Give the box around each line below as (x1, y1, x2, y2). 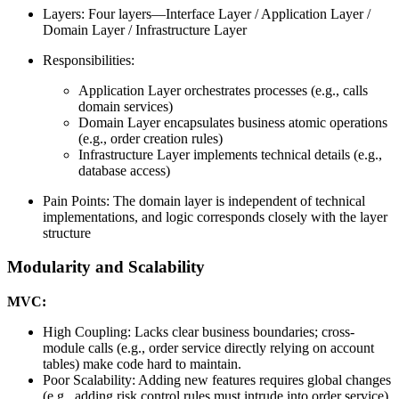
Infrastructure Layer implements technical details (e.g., (78, 146, 382, 162)
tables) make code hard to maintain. (43, 356, 241, 372)
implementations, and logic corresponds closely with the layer (43, 208, 387, 224)
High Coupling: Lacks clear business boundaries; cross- (43, 324, 354, 340)
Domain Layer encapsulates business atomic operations (78, 114, 387, 130)
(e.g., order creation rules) (78, 130, 223, 146)
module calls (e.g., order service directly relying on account (43, 340, 374, 356)
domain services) (78, 98, 173, 114)
